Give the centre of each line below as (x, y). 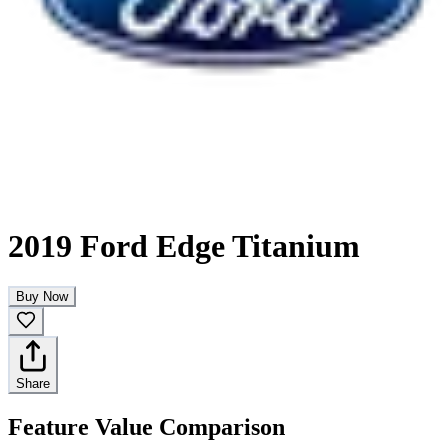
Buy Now (42, 297)
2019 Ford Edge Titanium (184, 246)
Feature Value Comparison (146, 427)
